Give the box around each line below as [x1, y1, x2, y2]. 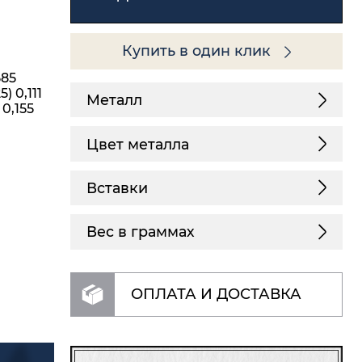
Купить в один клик [122, 42, 276, 60]
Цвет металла [86, 135, 189, 153]
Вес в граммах [86, 223, 195, 241]
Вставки [86, 179, 148, 196]
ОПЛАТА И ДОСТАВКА [130, 285, 301, 304]
